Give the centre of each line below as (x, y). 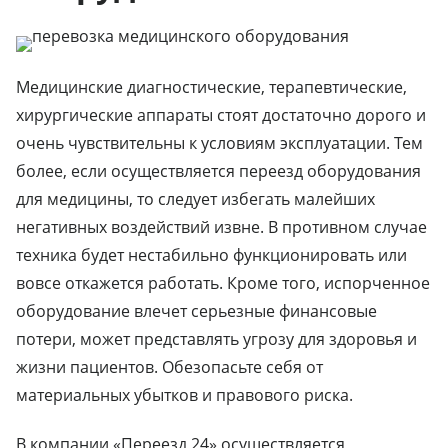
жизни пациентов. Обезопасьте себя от (169, 366)
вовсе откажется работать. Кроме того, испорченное (223, 282)
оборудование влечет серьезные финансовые (196, 310)
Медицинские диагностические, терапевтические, (211, 86)
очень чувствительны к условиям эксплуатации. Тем (219, 142)
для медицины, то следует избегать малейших (195, 198)
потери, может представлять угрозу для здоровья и (216, 338)
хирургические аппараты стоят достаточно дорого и (221, 114)
